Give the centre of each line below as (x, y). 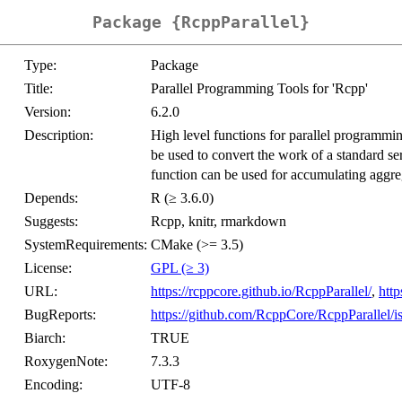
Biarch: (45, 338)
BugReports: (60, 315)
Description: (59, 135)
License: (48, 268)
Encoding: (53, 385)
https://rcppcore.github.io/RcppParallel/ (261, 292)
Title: (39, 89)
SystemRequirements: (86, 245)
